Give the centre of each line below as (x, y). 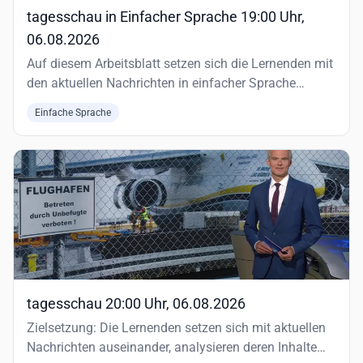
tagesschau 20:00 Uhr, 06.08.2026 (136, 303)
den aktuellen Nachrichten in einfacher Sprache (161, 83)
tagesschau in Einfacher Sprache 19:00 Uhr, (166, 17)
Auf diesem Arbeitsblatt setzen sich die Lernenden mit (180, 64)
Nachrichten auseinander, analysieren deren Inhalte (172, 347)
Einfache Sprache (73, 113)
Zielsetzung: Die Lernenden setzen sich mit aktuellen (176, 328)
